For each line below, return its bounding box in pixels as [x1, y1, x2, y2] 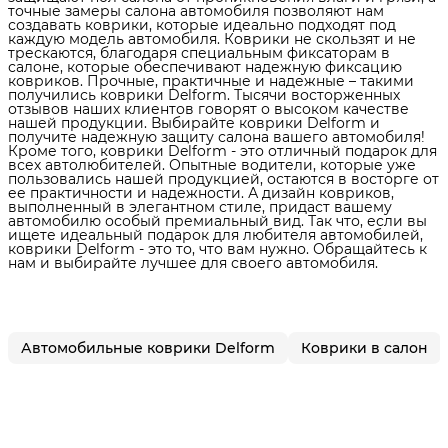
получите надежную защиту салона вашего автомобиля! [8, 127, 425, 146]
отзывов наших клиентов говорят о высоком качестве [8, 99, 409, 118]
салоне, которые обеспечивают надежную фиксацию [8, 57, 402, 76]
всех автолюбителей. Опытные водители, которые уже [8, 155, 416, 174]
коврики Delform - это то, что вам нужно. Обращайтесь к [8, 239, 427, 258]
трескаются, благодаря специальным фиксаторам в [8, 43, 390, 62]
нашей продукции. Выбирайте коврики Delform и [8, 113, 380, 132]
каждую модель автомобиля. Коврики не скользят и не [8, 29, 416, 48]
